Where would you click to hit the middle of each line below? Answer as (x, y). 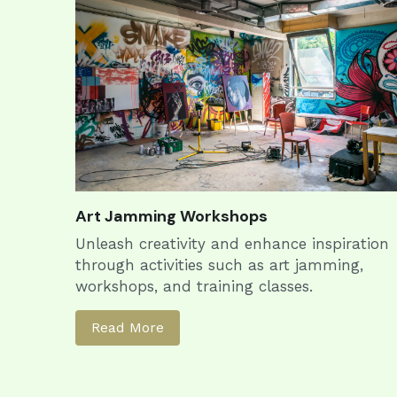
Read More (127, 328)
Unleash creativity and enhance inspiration (232, 244)
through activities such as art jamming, (219, 265)
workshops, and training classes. (194, 287)
